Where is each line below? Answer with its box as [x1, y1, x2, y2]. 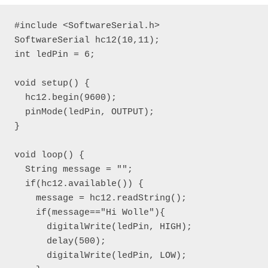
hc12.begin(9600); [14, 93, 117, 103]
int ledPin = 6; [14, 50, 95, 60]
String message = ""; [14, 165, 133, 175]
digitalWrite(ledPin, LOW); [14, 251, 187, 261]
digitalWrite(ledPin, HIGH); [14, 222, 192, 232]
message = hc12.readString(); [14, 193, 187, 203]
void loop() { [14, 150, 90, 160]
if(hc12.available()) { [14, 179, 144, 189]
